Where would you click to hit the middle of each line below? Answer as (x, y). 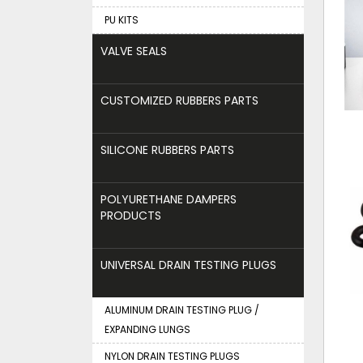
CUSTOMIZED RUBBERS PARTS (179, 100)
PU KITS (122, 20)
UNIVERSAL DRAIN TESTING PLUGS (188, 265)
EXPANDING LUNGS (147, 329)
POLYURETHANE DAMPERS (169, 199)
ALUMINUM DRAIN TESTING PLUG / (182, 310)
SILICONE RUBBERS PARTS (167, 150)
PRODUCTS (131, 216)
